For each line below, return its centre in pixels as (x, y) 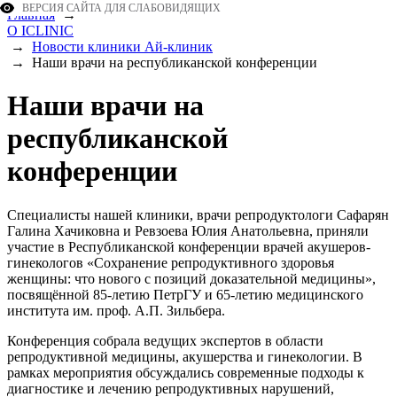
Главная (31, 15)
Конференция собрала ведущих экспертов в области (165, 340)
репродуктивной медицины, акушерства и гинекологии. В (185, 356)
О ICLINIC (40, 31)
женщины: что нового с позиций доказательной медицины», (191, 278)
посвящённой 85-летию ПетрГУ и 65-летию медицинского (185, 294)
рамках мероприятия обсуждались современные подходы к (186, 372)
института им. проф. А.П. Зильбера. (116, 310)
